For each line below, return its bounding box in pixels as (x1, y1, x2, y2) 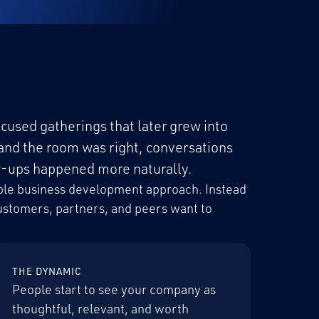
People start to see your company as (12, 281, 216, 297)
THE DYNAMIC (12, 265, 83, 277)
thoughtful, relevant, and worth (12, 300, 189, 316)
